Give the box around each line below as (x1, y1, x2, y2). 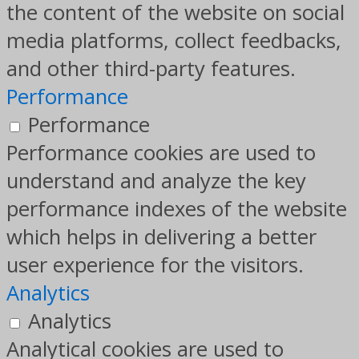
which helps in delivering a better (6, 223, 317, 252)
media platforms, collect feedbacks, (6, 26, 341, 55)
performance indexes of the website (6, 195, 347, 224)
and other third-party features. (6, 54, 296, 83)
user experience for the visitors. (6, 251, 304, 280)
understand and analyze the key (6, 167, 306, 196)
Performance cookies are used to (6, 139, 316, 167)
